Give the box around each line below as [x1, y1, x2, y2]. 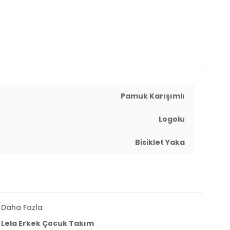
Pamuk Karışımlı [121, 91, 185, 101]
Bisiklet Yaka [135, 137, 185, 147]
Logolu [159, 114, 185, 124]
